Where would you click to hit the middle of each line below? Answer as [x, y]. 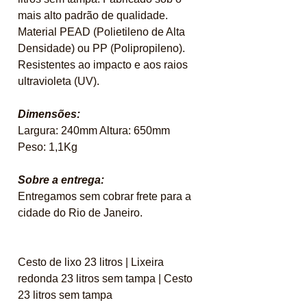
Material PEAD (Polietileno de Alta [101, 32]
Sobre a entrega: [61, 180]
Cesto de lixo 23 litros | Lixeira [91, 262]
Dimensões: [49, 114]
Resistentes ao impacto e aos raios [103, 65]
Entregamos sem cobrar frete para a [105, 197]
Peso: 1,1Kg [48, 147]
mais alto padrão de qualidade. [93, 16]
